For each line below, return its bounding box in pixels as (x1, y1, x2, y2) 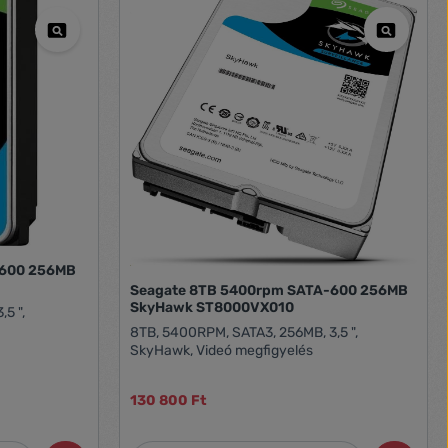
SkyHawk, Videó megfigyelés (129, 341, 313, 359)
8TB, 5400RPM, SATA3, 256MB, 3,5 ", (129, 323, 358, 341)
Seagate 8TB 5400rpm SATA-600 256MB (129, 281, 408, 299)
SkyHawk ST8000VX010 (129, 298, 294, 316)
